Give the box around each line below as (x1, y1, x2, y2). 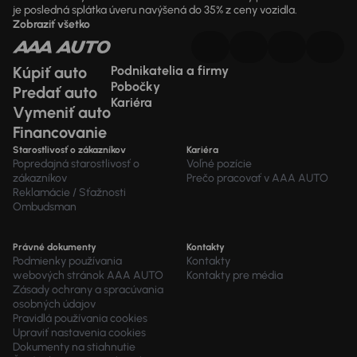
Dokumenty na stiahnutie (13, 340, 135, 354)
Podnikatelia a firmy (111, 63, 229, 78)
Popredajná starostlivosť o (13, 157, 139, 171)
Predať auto (13, 83, 97, 102)
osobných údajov (13, 297, 96, 311)
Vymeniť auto (13, 103, 111, 122)
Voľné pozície (186, 157, 252, 171)
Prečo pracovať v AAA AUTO (186, 171, 328, 185)
